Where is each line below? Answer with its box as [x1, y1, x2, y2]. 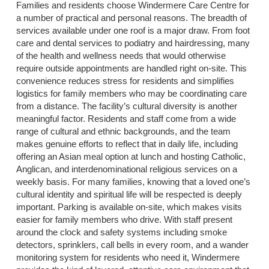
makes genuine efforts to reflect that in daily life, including [16, 138, 238, 149]
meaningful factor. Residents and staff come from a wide [16, 113, 236, 124]
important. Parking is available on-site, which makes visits [16, 201, 242, 212]
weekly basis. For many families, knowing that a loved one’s [16, 176, 250, 187]
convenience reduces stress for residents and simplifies [16, 75, 234, 86]
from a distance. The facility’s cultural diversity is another [16, 100, 237, 111]
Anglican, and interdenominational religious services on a [16, 163, 237, 174]
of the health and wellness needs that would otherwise [16, 50, 226, 61]
